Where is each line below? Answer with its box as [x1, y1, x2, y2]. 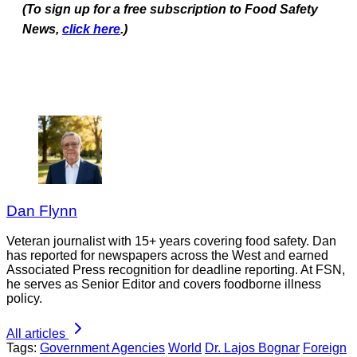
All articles [6, 327, 65, 341]
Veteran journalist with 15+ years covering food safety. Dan [6, 234, 336, 249]
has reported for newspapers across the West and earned [6, 249, 328, 263]
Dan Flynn [6, 202, 77, 219]
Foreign [303, 341, 347, 355]
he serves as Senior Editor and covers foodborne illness [6, 277, 321, 292]
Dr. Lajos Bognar [205, 341, 300, 355]
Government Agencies [40, 341, 165, 355]
